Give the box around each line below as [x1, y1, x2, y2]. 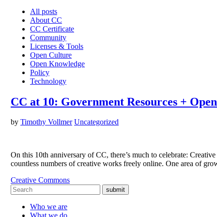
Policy [30, 68, 49, 77]
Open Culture [30, 50, 72, 59]
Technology [30, 77, 66, 85]
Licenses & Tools [30, 42, 83, 50]
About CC [30, 15, 62, 24]
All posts [30, 7, 57, 15]
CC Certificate [30, 24, 74, 33]
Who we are [30, 202, 67, 211]
